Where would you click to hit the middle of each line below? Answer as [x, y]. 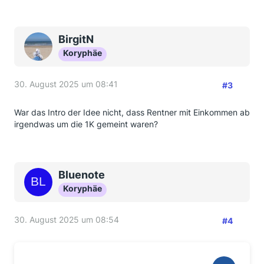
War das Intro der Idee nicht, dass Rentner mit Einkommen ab [132, 112]
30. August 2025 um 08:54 [67, 220]
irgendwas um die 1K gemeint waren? [86, 124]
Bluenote [82, 175]
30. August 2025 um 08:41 [66, 84]
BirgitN [76, 39]
